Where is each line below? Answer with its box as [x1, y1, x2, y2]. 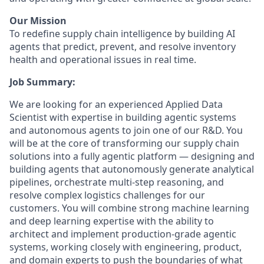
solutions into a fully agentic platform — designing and [9, 150, 255, 163]
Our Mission [9, 14, 67, 27]
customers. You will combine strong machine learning [9, 202, 249, 214]
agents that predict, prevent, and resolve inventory [9, 40, 236, 53]
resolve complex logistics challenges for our [9, 189, 205, 202]
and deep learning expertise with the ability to [9, 214, 214, 227]
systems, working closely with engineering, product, [9, 240, 242, 253]
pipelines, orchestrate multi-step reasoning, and [9, 176, 224, 189]
